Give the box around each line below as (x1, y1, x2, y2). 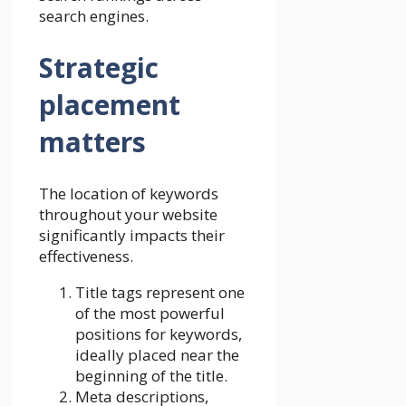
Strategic (39, 49, 159, 87)
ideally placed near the (75, 344, 239, 366)
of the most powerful (75, 303, 225, 324)
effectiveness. (39, 246, 133, 267)
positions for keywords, (75, 324, 242, 345)
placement (39, 86, 180, 124)
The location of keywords (39, 183, 218, 205)
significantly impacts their (39, 225, 225, 246)
